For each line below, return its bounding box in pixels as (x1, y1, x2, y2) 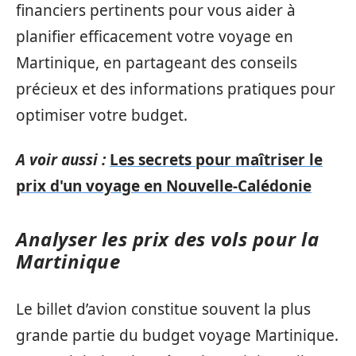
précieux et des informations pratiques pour (16, 79, 335, 99)
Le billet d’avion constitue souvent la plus (16, 299, 311, 319)
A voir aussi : (16, 149, 106, 170)
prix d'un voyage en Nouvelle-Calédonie (16, 175, 311, 196)
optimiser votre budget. (16, 105, 188, 126)
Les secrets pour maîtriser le (110, 149, 323, 170)
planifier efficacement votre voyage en (16, 26, 293, 47)
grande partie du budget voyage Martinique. (16, 325, 339, 346)
